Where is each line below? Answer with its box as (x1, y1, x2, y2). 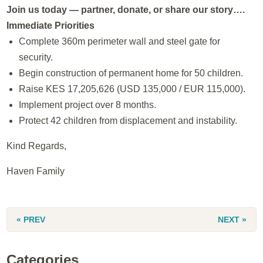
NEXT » (217, 214, 247, 224)
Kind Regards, (6, 141, 67, 151)
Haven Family (6, 166, 65, 177)
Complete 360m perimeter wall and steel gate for (19, 36, 220, 47)
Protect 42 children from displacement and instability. (19, 116, 237, 126)
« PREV (16, 214, 46, 224)
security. (19, 52, 53, 63)
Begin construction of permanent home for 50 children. (19, 68, 243, 79)
